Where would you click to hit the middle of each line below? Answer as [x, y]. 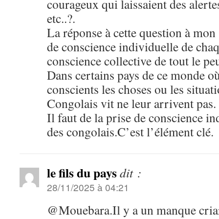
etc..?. [61, 18]
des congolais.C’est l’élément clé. [130, 131]
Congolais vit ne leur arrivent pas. [131, 103]
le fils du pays [82, 173]
